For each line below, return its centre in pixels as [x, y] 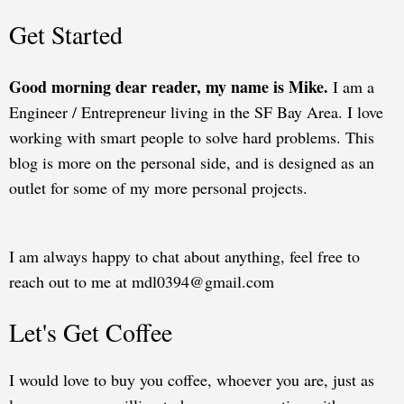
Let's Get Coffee [91, 332]
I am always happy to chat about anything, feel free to [184, 256]
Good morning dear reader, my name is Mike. [169, 87]
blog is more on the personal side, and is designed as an [192, 162]
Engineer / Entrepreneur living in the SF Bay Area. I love [196, 112]
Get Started [66, 34]
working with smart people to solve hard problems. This [192, 137]
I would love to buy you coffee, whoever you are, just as [192, 380]
